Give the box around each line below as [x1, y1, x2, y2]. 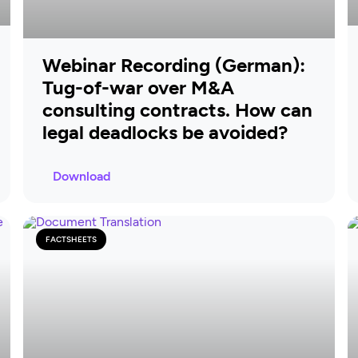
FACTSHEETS [46, 233, 97, 245]
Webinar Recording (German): [42, 53, 306, 77]
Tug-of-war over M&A [42, 75, 235, 99]
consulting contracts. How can [42, 97, 313, 121]
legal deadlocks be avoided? [42, 120, 288, 144]
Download [53, 168, 111, 184]
